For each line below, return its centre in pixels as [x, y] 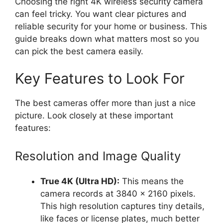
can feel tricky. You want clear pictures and [101, 14]
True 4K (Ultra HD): [80, 181]
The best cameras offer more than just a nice [105, 103]
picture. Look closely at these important [94, 116]
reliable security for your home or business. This [111, 26]
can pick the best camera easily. [79, 51]
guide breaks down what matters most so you [107, 39]
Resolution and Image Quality [98, 156]
